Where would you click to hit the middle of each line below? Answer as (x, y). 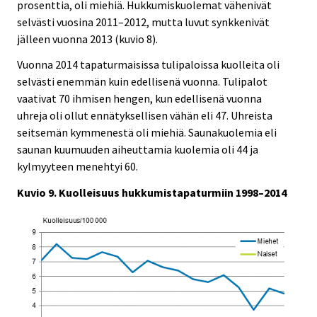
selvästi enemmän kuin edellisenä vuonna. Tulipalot (142, 82)
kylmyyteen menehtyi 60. (77, 167)
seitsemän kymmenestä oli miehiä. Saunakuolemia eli (147, 133)
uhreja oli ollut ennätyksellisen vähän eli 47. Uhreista (145, 116)
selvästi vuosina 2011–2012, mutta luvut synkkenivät (143, 22)
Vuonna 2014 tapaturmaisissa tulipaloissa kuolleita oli (148, 65)
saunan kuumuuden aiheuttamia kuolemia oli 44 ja (138, 150)
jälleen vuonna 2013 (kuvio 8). (87, 39)
